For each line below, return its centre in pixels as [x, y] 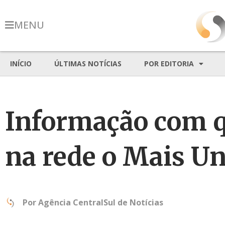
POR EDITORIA [169, 64]
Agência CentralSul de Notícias [101, 202]
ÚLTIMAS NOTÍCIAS [88, 64]
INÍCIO [21, 64]
